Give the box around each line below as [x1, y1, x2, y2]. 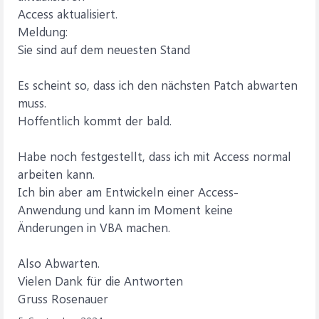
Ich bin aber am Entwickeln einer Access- [18, 184, 239, 199]
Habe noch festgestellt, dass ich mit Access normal [18, 148, 291, 164]
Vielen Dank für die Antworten [18, 273, 183, 288]
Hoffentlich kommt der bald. [18, 113, 172, 128]
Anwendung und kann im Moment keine [18, 202, 233, 217]
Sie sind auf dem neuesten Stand [18, 41, 190, 57]
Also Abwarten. [18, 255, 100, 271]
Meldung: [18, 23, 68, 39]
